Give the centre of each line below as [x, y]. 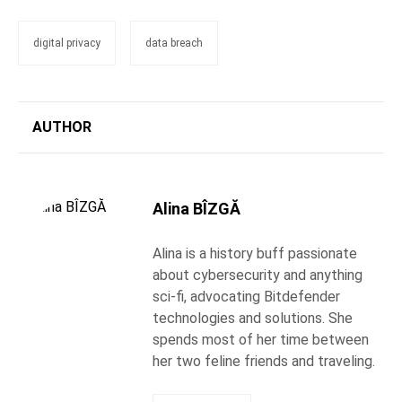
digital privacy [67, 44]
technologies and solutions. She [253, 319]
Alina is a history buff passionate [255, 254]
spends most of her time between [261, 340]
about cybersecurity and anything [258, 275]
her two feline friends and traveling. [264, 362]
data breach [174, 44]
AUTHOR [62, 127]
